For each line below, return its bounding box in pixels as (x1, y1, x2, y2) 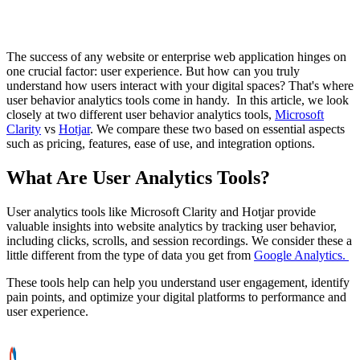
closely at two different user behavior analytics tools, (6, 107, 275, 121)
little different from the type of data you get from (6, 247, 254, 262)
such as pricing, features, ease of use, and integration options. (6, 136, 315, 150)
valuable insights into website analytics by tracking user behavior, (6, 219, 337, 233)
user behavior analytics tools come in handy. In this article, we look (6, 92, 349, 107)
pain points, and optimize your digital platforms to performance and (6, 289, 346, 304)
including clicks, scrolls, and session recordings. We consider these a (6, 233, 352, 247)
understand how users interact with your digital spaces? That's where (6, 78, 354, 92)
